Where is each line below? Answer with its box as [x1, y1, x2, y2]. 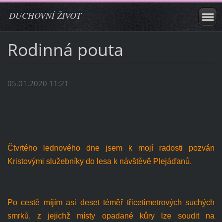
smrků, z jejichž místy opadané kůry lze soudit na [7, 212, 215, 221]
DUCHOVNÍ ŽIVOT [9, 9, 81, 21]
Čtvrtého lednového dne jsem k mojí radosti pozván [7, 144, 215, 153]
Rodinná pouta [7, 38, 123, 61]
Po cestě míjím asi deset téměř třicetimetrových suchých [7, 198, 215, 207]
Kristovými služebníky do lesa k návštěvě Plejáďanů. [7, 157, 192, 166]
